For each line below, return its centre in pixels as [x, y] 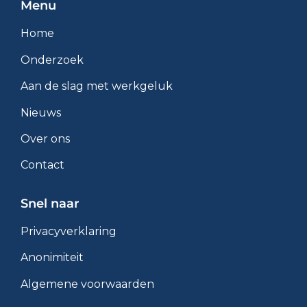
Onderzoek [52, 60]
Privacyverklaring [69, 231]
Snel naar [50, 203]
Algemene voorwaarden [87, 284]
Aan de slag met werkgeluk [97, 86]
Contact [42, 165]
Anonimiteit [52, 258]
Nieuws [41, 112]
